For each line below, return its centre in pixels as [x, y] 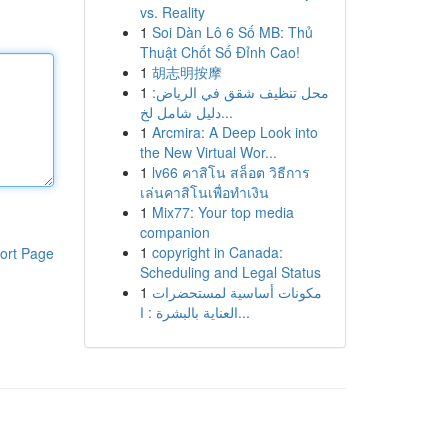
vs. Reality [172, 12]
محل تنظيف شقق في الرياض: [240, 92]
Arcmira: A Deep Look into [234, 132]
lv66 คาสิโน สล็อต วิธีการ [230, 172]
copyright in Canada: [217, 252]
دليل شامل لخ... [226, 112]
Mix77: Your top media [222, 212]
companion [174, 232]
